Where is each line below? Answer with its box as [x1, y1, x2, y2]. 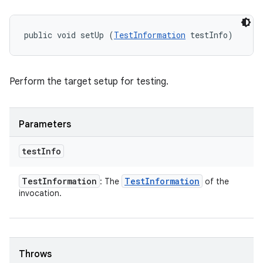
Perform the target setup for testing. [9, 76, 168, 87]
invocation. [19, 188, 62, 198]
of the [203, 176, 229, 187]
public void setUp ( [24, 29, 114, 41]
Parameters [19, 119, 71, 130]
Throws [19, 248, 52, 260]
